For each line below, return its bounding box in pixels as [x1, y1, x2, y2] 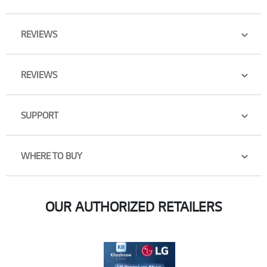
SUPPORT [21, 109, 58, 122]
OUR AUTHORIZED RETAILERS [45, 197, 222, 216]
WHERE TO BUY [21, 150, 82, 162]
